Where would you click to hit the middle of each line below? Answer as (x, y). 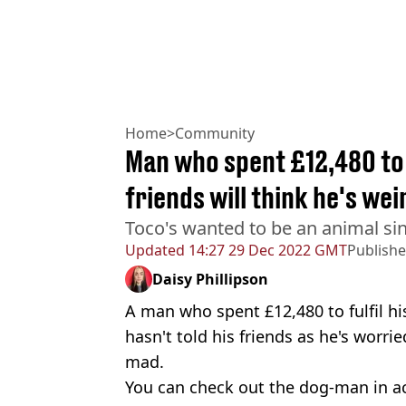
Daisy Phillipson (210, 280)
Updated (155, 251)
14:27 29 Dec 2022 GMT (266, 251)
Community (215, 134)
